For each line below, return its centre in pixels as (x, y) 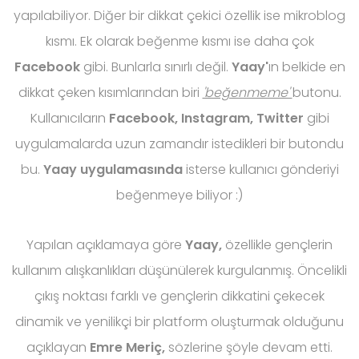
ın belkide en (307, 67)
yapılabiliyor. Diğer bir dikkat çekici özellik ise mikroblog (179, 16)
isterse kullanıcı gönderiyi (262, 170)
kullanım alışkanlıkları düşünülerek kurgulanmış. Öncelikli (179, 271)
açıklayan (58, 348)
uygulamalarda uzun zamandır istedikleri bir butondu (179, 144)
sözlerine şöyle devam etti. (249, 348)
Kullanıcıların (69, 119)
